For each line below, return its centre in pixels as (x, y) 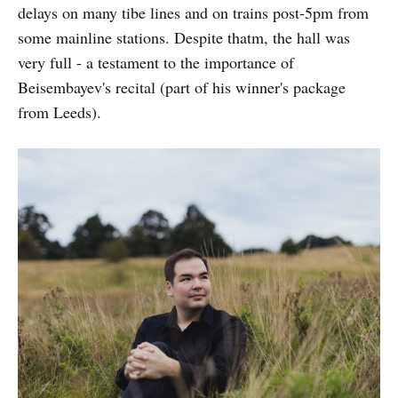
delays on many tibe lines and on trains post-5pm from (193, 12)
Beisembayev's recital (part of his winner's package (182, 87)
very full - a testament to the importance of (156, 62)
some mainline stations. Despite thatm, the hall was (184, 37)
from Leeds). (60, 112)
